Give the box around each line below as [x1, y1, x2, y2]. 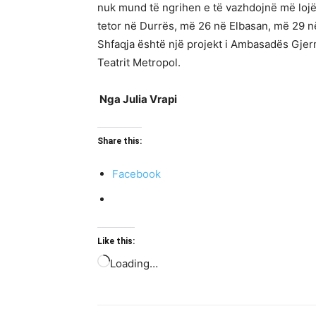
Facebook [112, 167, 161, 181]
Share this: [97, 136, 142, 146]
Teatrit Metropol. [97, 56, 181, 69]
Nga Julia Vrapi [97, 92, 177, 106]
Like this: [97, 236, 135, 246]
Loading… [110, 257, 158, 270]
